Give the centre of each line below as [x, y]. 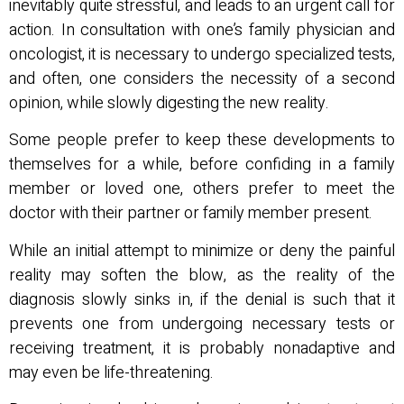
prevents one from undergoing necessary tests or [202, 324]
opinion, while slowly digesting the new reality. [169, 103]
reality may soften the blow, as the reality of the [202, 275]
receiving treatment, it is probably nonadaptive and [202, 348]
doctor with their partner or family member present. [191, 214]
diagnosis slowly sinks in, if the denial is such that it [202, 299]
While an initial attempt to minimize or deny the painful [202, 251]
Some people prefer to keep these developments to [202, 141]
